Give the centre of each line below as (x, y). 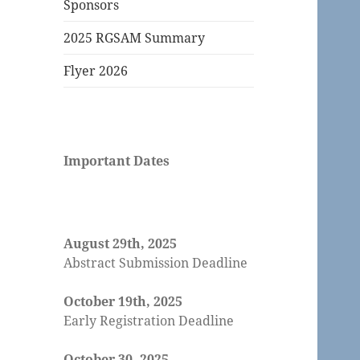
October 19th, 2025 (123, 302)
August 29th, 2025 (121, 244)
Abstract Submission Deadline (156, 263)
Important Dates (117, 161)
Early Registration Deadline (149, 321)
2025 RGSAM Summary (135, 38)
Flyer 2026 (96, 71)
